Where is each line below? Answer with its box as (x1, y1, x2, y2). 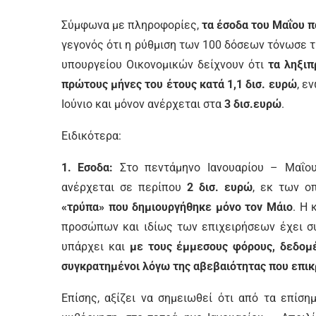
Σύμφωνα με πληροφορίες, (61, 18, 200, 32)
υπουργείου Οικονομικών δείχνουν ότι (61, 58, 268, 71)
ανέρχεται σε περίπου (61, 181, 187, 194)
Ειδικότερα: (61, 129, 121, 142)
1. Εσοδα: (61, 161, 120, 174)
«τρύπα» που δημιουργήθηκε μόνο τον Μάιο (61, 200, 293, 214)
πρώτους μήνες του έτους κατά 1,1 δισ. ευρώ (61, 78, 297, 91)
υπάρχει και (61, 240, 130, 253)
